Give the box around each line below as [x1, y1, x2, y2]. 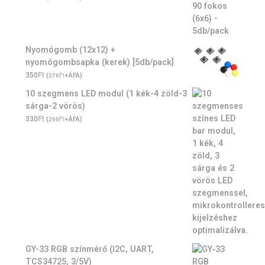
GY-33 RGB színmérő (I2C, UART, [25, 244, 154, 254]
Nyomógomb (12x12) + [25, 44, 115, 54]
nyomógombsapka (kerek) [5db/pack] [25, 57, 174, 67]
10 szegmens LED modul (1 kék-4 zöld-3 [25, 88, 187, 98]
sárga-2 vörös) [25, 101, 85, 111]
